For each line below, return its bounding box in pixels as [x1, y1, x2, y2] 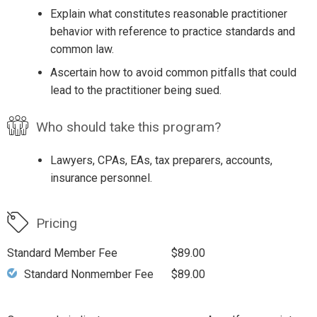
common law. [50, 42, 114, 57]
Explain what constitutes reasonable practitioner [50, 7, 287, 21]
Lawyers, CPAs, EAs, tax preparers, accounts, [50, 153, 272, 167]
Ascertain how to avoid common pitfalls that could [50, 66, 296, 80]
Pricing [35, 215, 77, 232]
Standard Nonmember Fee [21, 267, 154, 282]
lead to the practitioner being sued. [50, 83, 221, 98]
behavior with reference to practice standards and [50, 25, 295, 39]
